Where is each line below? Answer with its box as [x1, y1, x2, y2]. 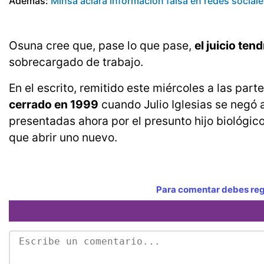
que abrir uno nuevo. [9, 130, 117, 145]
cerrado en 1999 [9, 97, 98, 112]
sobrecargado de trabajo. [9, 55, 143, 70]
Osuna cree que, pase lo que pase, [9, 38, 194, 53]
